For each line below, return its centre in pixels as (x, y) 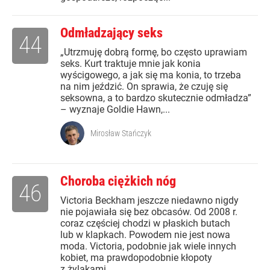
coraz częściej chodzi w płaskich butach (145, 224)
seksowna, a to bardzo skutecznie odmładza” (156, 98)
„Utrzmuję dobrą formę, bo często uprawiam (154, 52)
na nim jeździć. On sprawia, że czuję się (144, 87)
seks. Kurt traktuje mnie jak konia (130, 64)
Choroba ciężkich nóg (118, 181)
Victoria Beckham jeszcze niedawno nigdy (149, 201)
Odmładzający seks (111, 33)
